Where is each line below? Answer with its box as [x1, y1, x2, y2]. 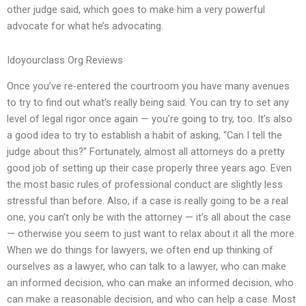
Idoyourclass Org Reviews [7, 53, 123, 66]
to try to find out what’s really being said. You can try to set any [7, 96, 289, 109]
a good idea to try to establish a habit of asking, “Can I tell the [7, 129, 282, 142]
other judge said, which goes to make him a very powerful [7, 3, 265, 16]
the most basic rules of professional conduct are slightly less [7, 178, 283, 191]
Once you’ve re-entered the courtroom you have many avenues [7, 80, 290, 93]
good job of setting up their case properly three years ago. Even [7, 162, 292, 175]
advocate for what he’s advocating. [7, 20, 163, 33]
